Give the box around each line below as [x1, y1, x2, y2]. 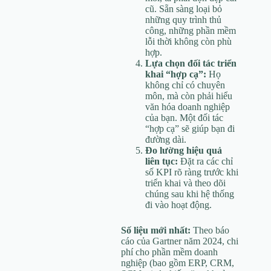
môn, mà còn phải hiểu [145, 90, 232, 101]
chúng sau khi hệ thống [145, 188, 234, 199]
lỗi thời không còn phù [145, 36, 232, 47]
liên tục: [145, 155, 178, 166]
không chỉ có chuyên [145, 79, 225, 90]
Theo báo [191, 224, 229, 235]
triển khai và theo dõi [145, 177, 226, 188]
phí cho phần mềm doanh [121, 246, 218, 257]
